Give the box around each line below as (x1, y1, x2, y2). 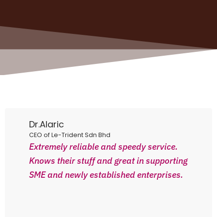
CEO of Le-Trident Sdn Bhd (29, 131, 110, 139)
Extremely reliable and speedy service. (29, 141, 178, 153)
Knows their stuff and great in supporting (29, 155, 187, 167)
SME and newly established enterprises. (29, 169, 183, 181)
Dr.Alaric (29, 118, 64, 131)
